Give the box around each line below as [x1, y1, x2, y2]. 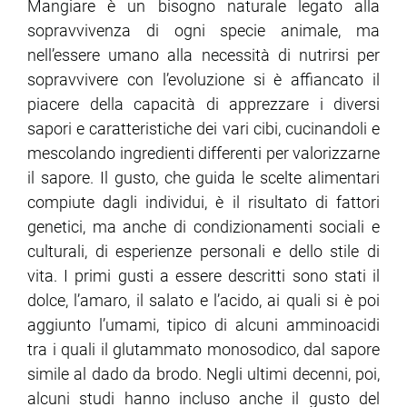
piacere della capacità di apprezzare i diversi [27, 94, 380, 114]
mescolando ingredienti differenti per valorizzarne [27, 144, 380, 164]
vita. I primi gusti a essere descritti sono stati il [27, 266, 380, 286]
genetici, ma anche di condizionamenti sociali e [27, 217, 380, 237]
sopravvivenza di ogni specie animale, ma [27, 21, 380, 41]
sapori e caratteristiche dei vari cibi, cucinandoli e [27, 119, 380, 139]
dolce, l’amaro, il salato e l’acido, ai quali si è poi [27, 291, 380, 311]
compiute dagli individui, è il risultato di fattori [27, 193, 380, 213]
